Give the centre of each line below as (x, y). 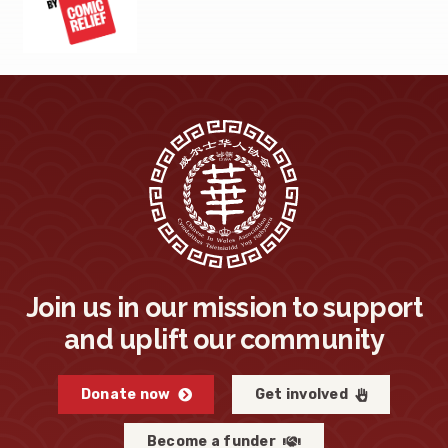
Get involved (301, 394)
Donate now (125, 394)
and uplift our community (224, 339)
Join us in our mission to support (224, 307)
